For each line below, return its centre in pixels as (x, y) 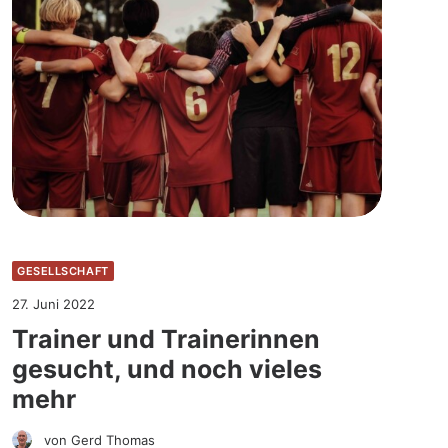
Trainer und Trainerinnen (166, 338)
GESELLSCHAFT (63, 270)
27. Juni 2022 (53, 303)
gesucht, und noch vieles (167, 368)
